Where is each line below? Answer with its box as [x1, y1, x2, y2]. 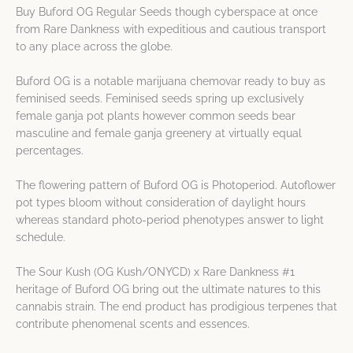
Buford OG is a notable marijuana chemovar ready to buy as [16, 74, 325, 87]
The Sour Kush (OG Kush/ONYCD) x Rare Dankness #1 [16, 265, 295, 278]
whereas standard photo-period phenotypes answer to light [16, 213, 324, 226]
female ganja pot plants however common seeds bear [16, 109, 295, 122]
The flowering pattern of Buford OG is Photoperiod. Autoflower [16, 178, 336, 191]
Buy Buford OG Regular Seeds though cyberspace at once [16, 6, 318, 19]
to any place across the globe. [16, 40, 173, 54]
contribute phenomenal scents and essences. [16, 317, 250, 330]
